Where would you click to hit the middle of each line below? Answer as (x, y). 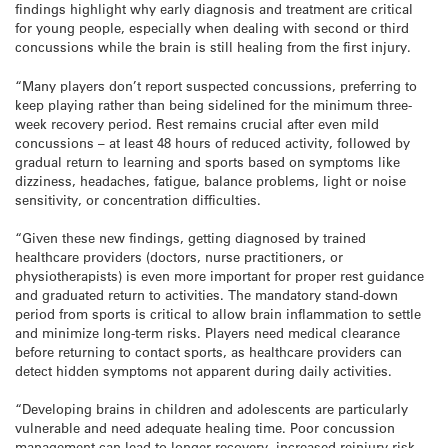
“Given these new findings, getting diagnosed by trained (190, 237)
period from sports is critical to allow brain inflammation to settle (218, 313)
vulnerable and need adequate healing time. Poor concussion (205, 427)
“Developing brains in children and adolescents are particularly (211, 408)
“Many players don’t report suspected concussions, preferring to (216, 85)
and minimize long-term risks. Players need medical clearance (207, 332)
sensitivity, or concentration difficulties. (138, 199)
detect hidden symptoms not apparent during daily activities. (203, 370)
